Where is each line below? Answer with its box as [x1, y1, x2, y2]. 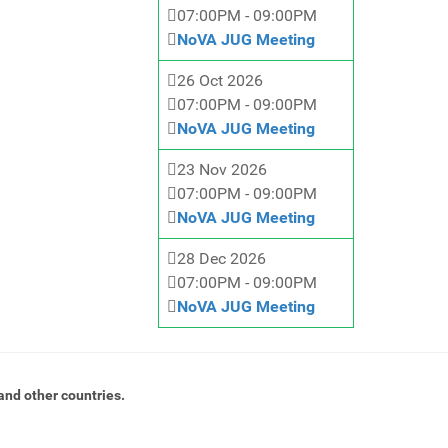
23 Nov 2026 [177, 160, 267, 179]
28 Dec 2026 [177, 249, 266, 268]
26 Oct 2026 [177, 71, 263, 90]
